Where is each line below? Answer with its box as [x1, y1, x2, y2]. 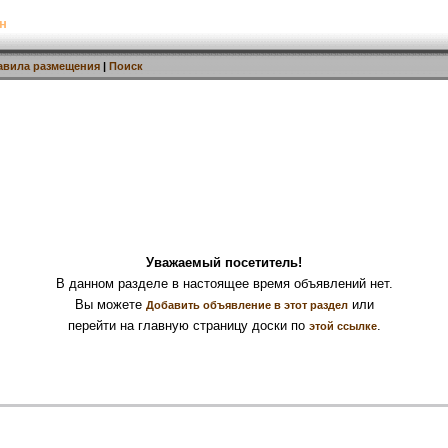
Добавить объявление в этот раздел [145, 299, 348, 311]
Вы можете [74, 297, 146, 312]
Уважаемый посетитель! [146, 255, 302, 270]
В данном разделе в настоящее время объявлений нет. [55, 276, 393, 291]
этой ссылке [308, 320, 377, 332]
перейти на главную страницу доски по [67, 318, 309, 333]
